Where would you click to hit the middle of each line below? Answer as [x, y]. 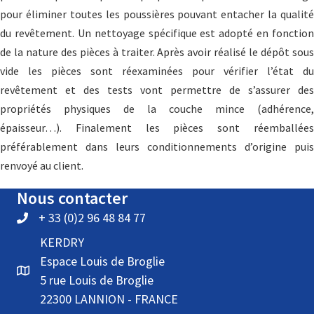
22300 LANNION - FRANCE [109, 299]
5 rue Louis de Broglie [97, 280]
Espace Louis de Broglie [102, 261]
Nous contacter [72, 198]
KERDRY [62, 242]
